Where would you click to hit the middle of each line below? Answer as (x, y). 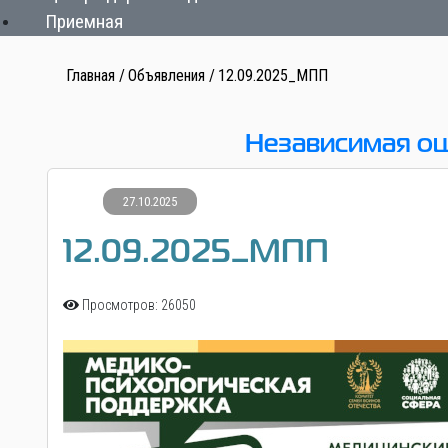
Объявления (166, 76)
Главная (90, 76)
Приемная (84, 22)
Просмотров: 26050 (139, 305)
